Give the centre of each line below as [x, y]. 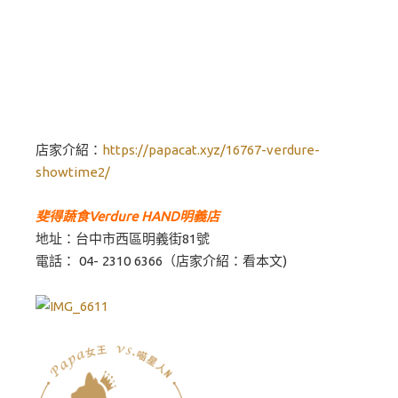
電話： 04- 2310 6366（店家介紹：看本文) [161, 261]
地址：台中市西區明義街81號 [123, 239]
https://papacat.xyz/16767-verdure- [211, 149]
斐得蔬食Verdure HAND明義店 [127, 216]
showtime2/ [73, 171]
